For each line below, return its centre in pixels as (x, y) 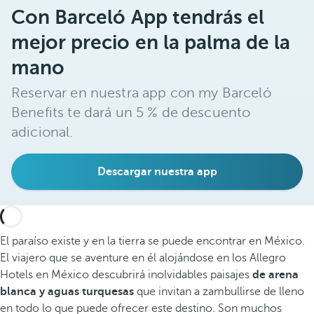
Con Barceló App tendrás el (138, 17)
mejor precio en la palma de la (151, 42)
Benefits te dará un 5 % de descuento (131, 112)
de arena (275, 275)
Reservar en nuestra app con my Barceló (141, 93)
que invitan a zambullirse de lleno (220, 292)
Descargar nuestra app (157, 172)
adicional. (42, 132)
